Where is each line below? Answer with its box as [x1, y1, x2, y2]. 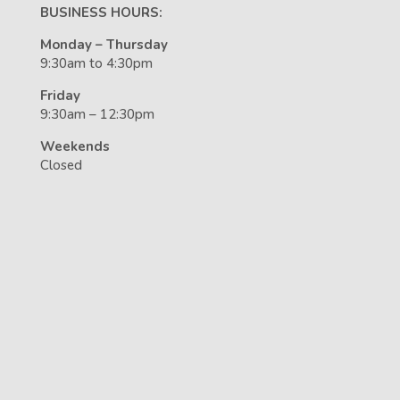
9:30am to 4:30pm [39, 54, 153, 73]
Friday [39, 87, 80, 105]
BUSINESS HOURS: [39, 4, 162, 22]
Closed [39, 156, 82, 175]
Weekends [39, 137, 110, 156]
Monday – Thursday [39, 36, 168, 54]
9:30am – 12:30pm [39, 105, 154, 124]
